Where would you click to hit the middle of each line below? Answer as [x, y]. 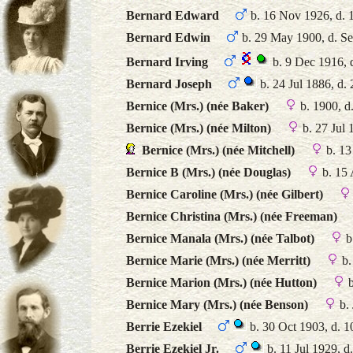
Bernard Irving [167, 62]
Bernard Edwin [168, 37]
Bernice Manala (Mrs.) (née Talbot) [220, 238]
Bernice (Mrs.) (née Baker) [197, 106]
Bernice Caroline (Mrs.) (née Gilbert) [225, 194]
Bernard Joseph [169, 84]
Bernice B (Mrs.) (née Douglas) [208, 172]
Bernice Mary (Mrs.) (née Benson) [217, 305]
